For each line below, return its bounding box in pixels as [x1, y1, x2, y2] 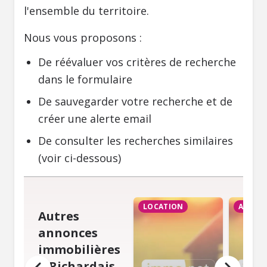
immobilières [38, 241, 120, 257]
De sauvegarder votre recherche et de [38, 94, 232, 108]
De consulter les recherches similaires [38, 133, 233, 148]
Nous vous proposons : [24, 30, 142, 45]
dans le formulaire [38, 72, 132, 86]
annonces [38, 224, 98, 241]
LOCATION [143, 201, 184, 212]
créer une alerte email [38, 111, 151, 126]
